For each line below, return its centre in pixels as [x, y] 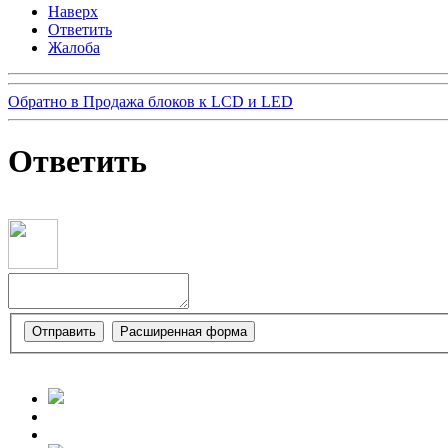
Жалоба [74, 48]
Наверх [73, 12]
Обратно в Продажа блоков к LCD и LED [150, 102]
